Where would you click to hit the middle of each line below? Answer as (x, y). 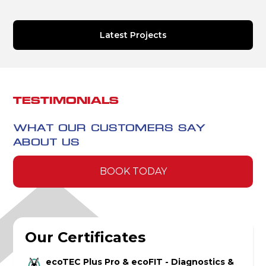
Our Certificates (85, 237)
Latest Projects (133, 35)
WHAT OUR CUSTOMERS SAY (109, 128)
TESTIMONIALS (66, 100)
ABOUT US (47, 142)
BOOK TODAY (133, 171)
